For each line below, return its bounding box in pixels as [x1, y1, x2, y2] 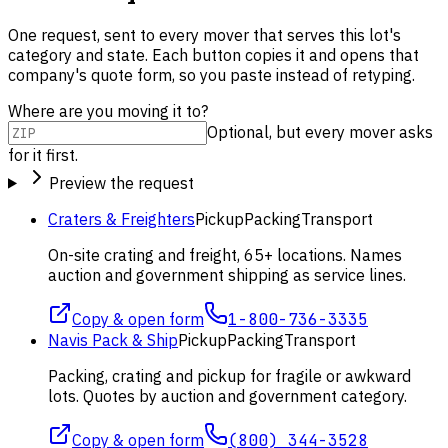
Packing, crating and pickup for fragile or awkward [48, 365, 411, 386]
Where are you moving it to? [8, 100, 208, 121]
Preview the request [48, 172, 194, 193]
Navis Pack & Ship [48, 329, 178, 350]
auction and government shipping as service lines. [48, 264, 406, 285]
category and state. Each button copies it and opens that [8, 44, 419, 65]
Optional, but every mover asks [207, 121, 433, 142]
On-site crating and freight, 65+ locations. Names [48, 244, 402, 265]
